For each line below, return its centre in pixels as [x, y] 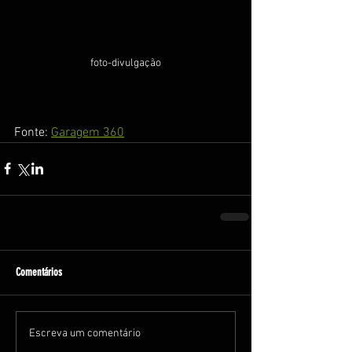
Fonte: [33, 132]
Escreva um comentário [85, 334]
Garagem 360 [88, 132]
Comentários [39, 272]
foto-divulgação [126, 63]
